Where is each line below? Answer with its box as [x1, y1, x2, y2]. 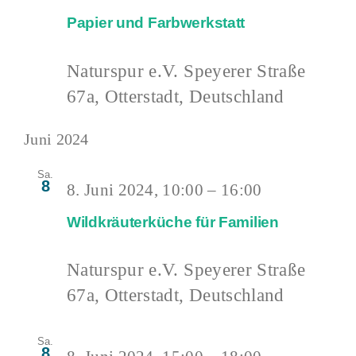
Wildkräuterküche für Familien [67, 213, 279, 230]
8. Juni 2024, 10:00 [67, 180, 204, 199]
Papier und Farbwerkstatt [67, 14, 246, 32]
